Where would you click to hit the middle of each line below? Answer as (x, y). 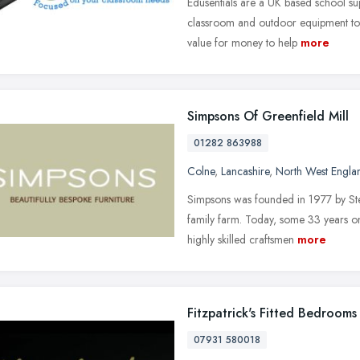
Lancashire (245, 171)
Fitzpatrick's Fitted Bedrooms (272, 313)
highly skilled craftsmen (241, 239)
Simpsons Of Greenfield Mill (268, 116)
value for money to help (242, 42)
